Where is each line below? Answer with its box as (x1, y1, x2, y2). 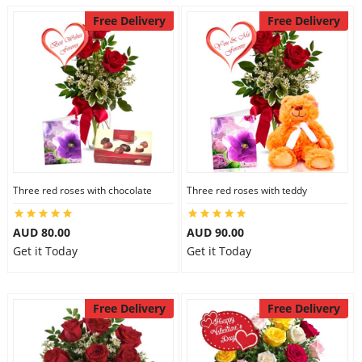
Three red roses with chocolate (12, 183, 152, 197)
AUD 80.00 (12, 225, 70, 240)
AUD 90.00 (187, 225, 244, 240)
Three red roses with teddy (187, 183, 307, 197)
